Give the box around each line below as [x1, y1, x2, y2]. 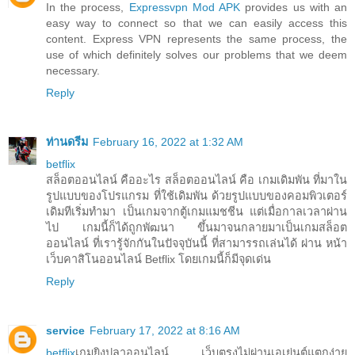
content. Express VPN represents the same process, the [46, 32, 347, 46]
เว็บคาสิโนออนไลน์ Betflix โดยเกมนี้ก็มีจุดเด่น [46, 253, 271, 266]
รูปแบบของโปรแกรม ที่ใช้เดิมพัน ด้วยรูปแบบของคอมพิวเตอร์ [46, 189, 347, 203]
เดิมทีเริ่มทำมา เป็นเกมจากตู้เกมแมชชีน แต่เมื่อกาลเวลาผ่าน [46, 205, 347, 219]
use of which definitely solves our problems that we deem [46, 48, 347, 62]
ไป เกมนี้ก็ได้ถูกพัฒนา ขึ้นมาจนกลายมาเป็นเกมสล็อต [46, 221, 347, 235]
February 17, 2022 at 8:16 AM [90, 324, 240, 338]
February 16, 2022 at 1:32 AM [93, 136, 243, 149]
